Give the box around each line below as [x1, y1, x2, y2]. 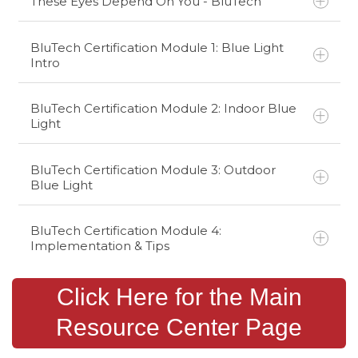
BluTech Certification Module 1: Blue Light [30, 39, 284, 55]
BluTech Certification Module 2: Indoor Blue [30, 101, 296, 116]
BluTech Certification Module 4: [30, 223, 221, 238]
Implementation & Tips [30, 238, 169, 253]
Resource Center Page [56, 314, 302, 340]
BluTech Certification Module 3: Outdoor [30, 161, 276, 177]
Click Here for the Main [56, 284, 302, 310]
